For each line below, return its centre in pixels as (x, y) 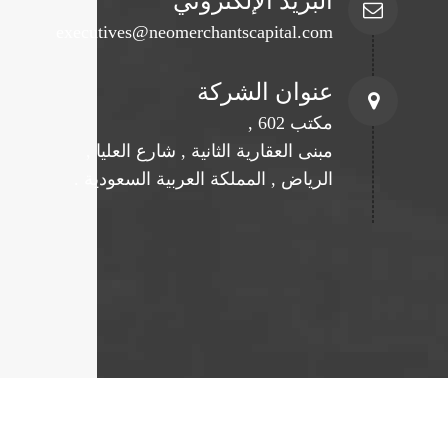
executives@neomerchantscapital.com (194, 32)
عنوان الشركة (265, 92)
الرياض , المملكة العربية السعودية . (203, 179)
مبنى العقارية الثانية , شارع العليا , (209, 151)
